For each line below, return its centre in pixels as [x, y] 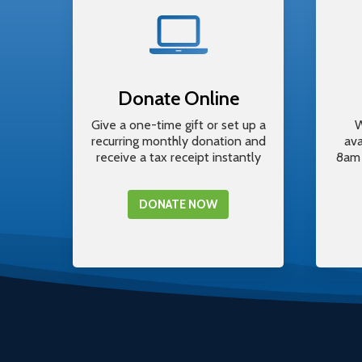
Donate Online [178, 98]
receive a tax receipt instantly [178, 157]
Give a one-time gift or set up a [178, 125]
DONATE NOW [178, 204]
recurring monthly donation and [178, 141]
